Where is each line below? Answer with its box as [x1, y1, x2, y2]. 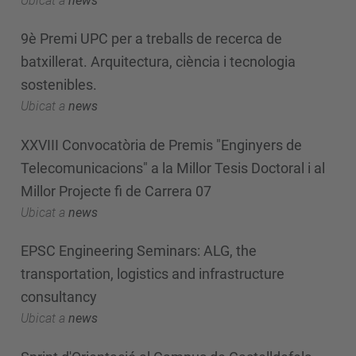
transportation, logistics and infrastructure [21, 265, 284, 282]
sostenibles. [21, 76, 97, 93]
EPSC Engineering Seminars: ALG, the [21, 242, 257, 259]
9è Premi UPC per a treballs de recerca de [21, 30, 282, 47]
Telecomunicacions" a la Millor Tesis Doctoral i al [21, 159, 325, 176]
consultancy [21, 288, 97, 305]
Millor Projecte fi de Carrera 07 [21, 182, 211, 199]
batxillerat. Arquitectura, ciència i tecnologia [21, 53, 296, 70]
